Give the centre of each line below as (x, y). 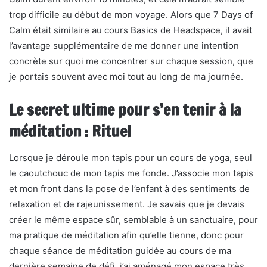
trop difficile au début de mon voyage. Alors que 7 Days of (131, 15)
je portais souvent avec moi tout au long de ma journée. (126, 77)
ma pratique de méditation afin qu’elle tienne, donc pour (126, 235)
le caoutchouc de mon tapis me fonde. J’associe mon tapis (131, 173)
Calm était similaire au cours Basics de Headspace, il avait (131, 30)
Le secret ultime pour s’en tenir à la (125, 110)
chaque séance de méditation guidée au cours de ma (120, 251)
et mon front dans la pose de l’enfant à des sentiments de (129, 189)
